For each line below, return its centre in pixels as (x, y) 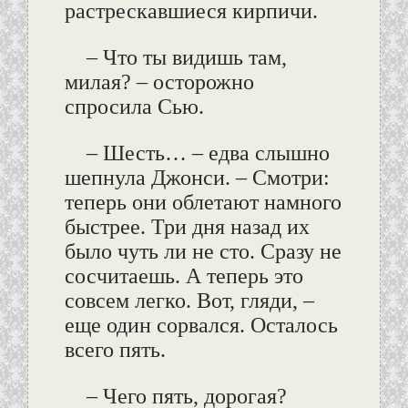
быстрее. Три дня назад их (187, 227)
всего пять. (115, 350)
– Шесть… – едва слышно (208, 153)
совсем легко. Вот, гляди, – (189, 301)
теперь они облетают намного (203, 203)
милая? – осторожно (159, 82)
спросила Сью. (134, 107)
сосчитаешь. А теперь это (184, 276)
